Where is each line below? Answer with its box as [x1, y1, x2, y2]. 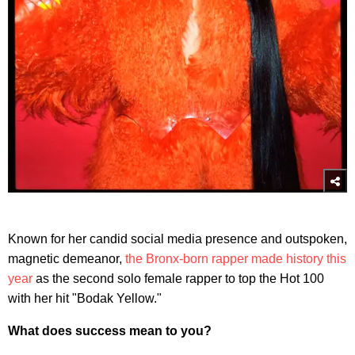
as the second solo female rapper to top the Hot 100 [32, 271, 324, 285]
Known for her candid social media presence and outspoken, [8, 231, 347, 246]
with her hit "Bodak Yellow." [8, 291, 162, 305]
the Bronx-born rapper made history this [125, 251, 346, 265]
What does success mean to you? [8, 323, 212, 338]
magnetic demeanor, [8, 251, 125, 265]
